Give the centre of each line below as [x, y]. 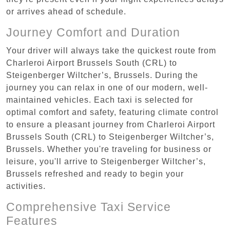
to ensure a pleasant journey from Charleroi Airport [111, 124]
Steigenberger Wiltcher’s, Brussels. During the [102, 75]
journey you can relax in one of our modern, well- [107, 87]
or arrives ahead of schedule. [66, 11]
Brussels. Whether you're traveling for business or [109, 149]
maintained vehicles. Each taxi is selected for [100, 100]
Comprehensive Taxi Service [89, 207]
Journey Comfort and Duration [93, 32]
